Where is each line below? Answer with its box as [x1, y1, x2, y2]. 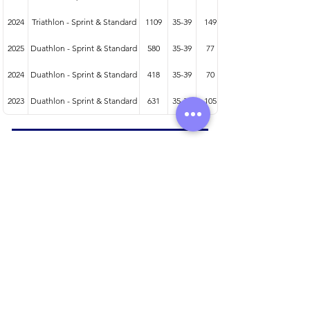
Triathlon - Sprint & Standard [31, 17, 136, 27]
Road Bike [91, 263, 131, 274]
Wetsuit [95, 215, 126, 226]
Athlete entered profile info [55, 145, 166, 156]
